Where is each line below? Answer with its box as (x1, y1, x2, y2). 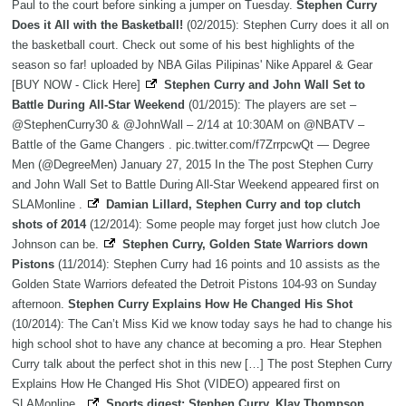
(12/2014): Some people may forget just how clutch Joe (86, 217, 380, 232)
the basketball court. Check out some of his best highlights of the (12, 38, 354, 53)
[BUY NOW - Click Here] (12, 78, 144, 92)
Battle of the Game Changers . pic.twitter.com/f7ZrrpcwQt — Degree (12, 138, 370, 152)
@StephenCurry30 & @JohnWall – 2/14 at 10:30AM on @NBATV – (12, 118, 364, 132)
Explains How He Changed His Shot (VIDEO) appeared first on (12, 377, 340, 391)
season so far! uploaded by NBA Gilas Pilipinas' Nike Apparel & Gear (12, 58, 372, 72)
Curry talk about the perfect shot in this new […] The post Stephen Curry (12, 357, 392, 372)
